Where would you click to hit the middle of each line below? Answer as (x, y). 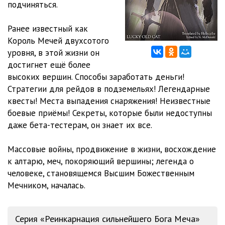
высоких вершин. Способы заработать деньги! (96, 77)
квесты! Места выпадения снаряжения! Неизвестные (109, 101)
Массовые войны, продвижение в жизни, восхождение (112, 149)
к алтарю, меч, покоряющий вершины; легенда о (101, 161)
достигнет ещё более (49, 65)
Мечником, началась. (46, 185)
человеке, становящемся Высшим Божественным (101, 173)
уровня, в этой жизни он (53, 53)
